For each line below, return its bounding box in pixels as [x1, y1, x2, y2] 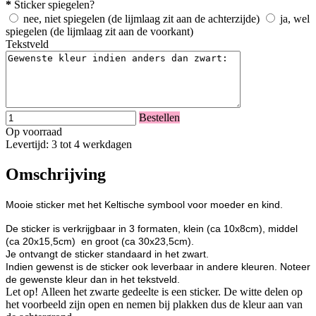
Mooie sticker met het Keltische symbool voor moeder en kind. [6, 199, 288, 211]
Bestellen [139, 111, 180, 124]
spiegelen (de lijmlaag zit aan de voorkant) [6, 25, 193, 38]
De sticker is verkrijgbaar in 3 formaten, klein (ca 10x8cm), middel [6, 223, 298, 235]
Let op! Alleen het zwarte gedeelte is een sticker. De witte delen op [6, 286, 303, 298]
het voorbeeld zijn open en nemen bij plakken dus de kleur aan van [6, 298, 303, 311]
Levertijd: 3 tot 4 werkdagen [6, 138, 132, 151]
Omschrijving [6, 165, 106, 184]
